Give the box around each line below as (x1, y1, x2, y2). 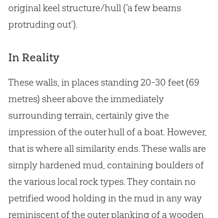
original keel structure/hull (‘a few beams (8, 2, 181, 14)
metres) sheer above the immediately (8, 93, 164, 105)
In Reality (8, 51, 59, 65)
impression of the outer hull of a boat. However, (8, 126, 207, 138)
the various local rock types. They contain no (8, 176, 196, 188)
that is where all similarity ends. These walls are (8, 143, 206, 155)
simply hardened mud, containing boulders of (8, 159, 204, 171)
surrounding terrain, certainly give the (8, 109, 169, 122)
